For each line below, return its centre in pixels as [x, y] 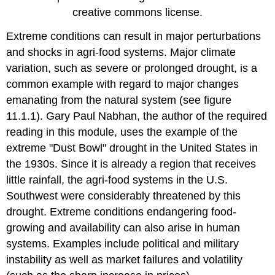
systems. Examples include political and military [123, 243]
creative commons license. [137, 13]
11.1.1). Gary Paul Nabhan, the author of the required [137, 116]
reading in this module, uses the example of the [122, 132]
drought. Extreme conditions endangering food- [122, 211]
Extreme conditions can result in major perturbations [134, 36]
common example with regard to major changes [123, 84]
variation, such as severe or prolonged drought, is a [132, 68]
